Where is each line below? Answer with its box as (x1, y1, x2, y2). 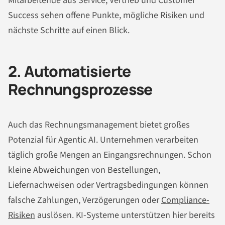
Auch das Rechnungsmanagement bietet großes (8, 118, 190, 131)
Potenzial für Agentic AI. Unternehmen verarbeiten (8, 133, 198, 146)
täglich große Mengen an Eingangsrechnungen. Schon (8, 148, 211, 161)
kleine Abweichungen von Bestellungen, (8, 163, 160, 176)
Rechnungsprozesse (8, 79, 153, 100)
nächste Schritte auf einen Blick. (8, 24, 130, 37)
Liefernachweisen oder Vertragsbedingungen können (8, 178, 208, 191)
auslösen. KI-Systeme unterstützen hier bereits (35, 208, 215, 221)
